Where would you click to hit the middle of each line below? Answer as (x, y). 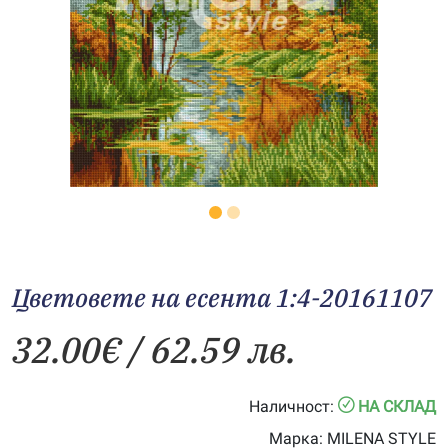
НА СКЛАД (397, 406)
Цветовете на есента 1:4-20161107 (222, 297)
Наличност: (291, 406)
